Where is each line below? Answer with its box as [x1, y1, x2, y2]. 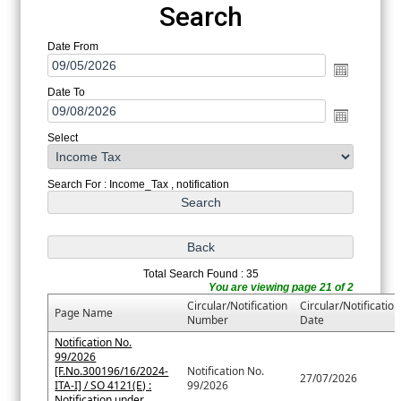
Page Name [55, 305, 114, 321]
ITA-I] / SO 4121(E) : [55, 378, 152, 394]
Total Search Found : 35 [142, 268, 259, 281]
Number [187, 312, 229, 328]
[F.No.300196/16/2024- [55, 363, 169, 380]
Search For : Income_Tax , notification [47, 178, 230, 192]
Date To [47, 86, 86, 99]
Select [47, 132, 79, 145]
